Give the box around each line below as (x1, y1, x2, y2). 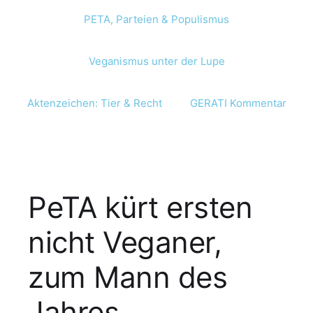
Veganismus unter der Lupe (88, 54, 225, 68)
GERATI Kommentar (189, 96, 286, 110)
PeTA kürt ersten (28, 189, 252, 225)
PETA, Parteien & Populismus (84, 12, 229, 26)
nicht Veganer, (28, 224, 221, 260)
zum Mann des (28, 259, 227, 295)
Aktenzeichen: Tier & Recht (27, 96, 162, 110)
